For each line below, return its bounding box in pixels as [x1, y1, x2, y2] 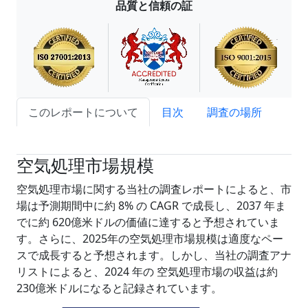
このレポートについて [28, 104, 138, 120]
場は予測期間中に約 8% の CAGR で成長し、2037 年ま [16, 198, 286, 213]
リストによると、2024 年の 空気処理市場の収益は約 [16, 264, 278, 279]
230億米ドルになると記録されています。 [16, 280, 222, 296]
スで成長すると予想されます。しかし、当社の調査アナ [16, 247, 291, 263]
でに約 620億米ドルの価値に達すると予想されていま [16, 214, 280, 230]
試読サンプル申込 [28, 133, 116, 148]
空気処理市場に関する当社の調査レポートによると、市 [16, 181, 291, 197]
